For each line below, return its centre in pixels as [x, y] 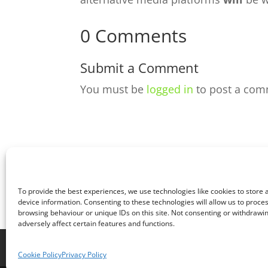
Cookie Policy [40, 255]
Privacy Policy [84, 255]
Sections [171, 248]
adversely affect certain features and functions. [96, 223]
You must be [114, 89]
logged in [170, 89]
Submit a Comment [140, 68]
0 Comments [134, 36]
